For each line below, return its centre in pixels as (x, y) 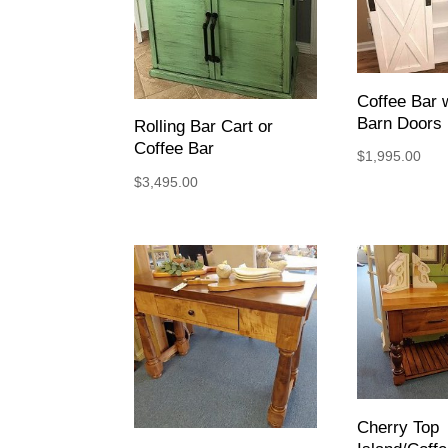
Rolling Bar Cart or (204, 127)
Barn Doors (400, 123)
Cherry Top (398, 427)
